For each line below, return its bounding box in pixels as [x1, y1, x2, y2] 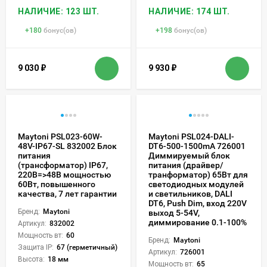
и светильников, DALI [148, 188, 232, 198]
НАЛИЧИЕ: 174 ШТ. [148, 6, 229, 16]
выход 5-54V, [148, 207, 200, 218]
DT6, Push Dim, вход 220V [148, 198, 247, 208]
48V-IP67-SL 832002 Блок [18, 141, 117, 151]
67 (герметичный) [57, 243, 117, 252]
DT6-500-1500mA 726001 [148, 141, 246, 151]
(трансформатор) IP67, [18, 160, 108, 170]
